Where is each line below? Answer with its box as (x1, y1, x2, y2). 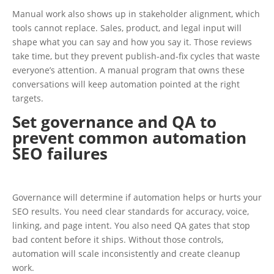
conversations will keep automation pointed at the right (12, 78, 240, 90)
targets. (12, 92, 43, 104)
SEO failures (12, 143, 108, 165)
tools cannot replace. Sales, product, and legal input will (12, 22, 242, 34)
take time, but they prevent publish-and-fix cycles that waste (12, 50, 260, 62)
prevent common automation (12, 127, 246, 149)
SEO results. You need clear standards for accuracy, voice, (12, 206, 249, 217)
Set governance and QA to (12, 111, 217, 133)
